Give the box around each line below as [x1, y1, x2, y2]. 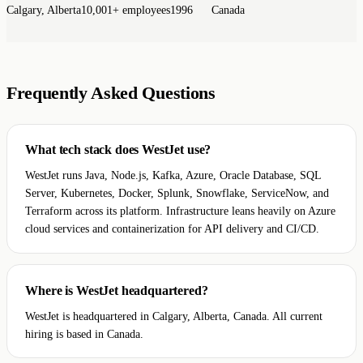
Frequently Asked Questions [6, 83, 216, 103]
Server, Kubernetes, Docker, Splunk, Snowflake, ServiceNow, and [25, 186, 330, 200]
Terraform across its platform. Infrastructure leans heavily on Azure [25, 204, 336, 218]
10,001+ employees [81, 3, 170, 16]
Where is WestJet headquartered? [25, 283, 208, 297]
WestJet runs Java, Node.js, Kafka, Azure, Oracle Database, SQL [25, 169, 322, 182]
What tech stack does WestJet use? [25, 143, 211, 157]
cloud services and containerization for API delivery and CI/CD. [25, 222, 320, 236]
